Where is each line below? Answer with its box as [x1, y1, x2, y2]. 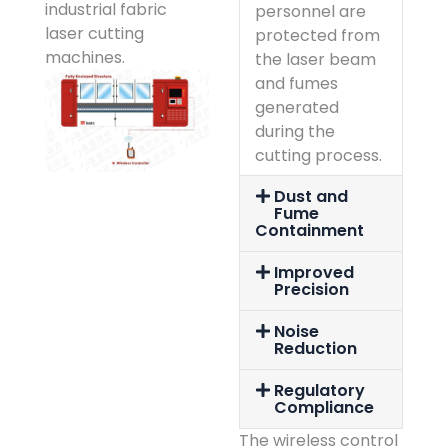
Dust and [274, 184, 349, 208]
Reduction [274, 336, 358, 360]
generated [255, 95, 339, 119]
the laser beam [255, 47, 376, 71]
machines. [45, 45, 125, 69]
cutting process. [255, 143, 382, 167]
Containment [255, 218, 364, 242]
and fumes [255, 71, 338, 95]
